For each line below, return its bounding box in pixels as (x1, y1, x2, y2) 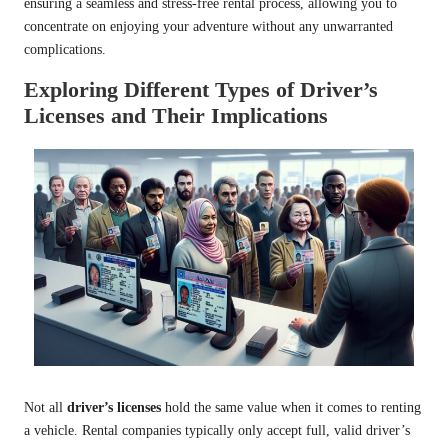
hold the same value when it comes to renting (161, 399, 421, 415)
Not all (24, 399, 67, 415)
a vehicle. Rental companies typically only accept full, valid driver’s (24, 422, 410, 438)
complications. (24, 41, 106, 57)
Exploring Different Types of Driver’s (24, 76, 378, 102)
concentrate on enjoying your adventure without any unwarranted (24, 18, 393, 34)
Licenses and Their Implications (24, 102, 328, 128)
